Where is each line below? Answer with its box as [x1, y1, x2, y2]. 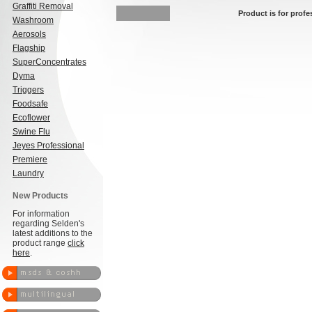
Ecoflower [13, 113, 50, 123]
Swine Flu [13, 127, 50, 136]
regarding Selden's [13, 219, 84, 228]
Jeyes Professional [13, 141, 84, 150]
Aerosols [13, 29, 46, 39]
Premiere [13, 155, 47, 164]
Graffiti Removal [13, 1, 73, 11]
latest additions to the [13, 228, 93, 238]
